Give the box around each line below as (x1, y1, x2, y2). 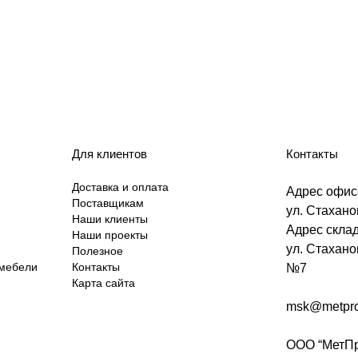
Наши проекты (71, 229, 148, 241)
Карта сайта (71, 276, 135, 289)
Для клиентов (71, 147, 147, 161)
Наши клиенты (71, 213, 148, 225)
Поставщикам (71, 197, 144, 209)
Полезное (71, 245, 123, 257)
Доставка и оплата (71, 181, 169, 193)
